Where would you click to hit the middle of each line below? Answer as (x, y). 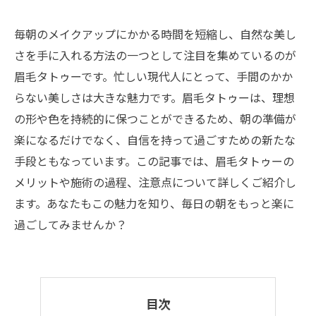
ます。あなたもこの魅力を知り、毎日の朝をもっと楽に (154, 203)
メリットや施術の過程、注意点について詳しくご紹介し (155, 182)
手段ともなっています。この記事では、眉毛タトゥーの (154, 161)
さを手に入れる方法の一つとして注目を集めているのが (155, 55)
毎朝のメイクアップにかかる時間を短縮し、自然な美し (155, 34)
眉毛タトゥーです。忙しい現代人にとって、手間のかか (153, 76)
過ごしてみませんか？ (71, 224)
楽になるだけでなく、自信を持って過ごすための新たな (155, 140)
